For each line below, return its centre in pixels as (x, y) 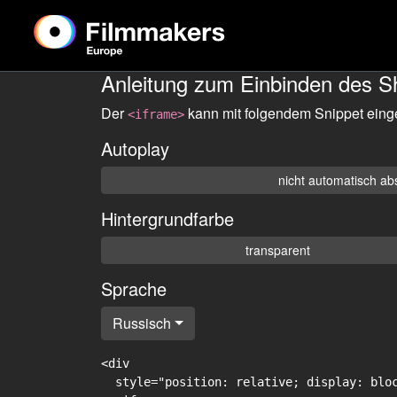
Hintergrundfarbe (167, 218)
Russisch (142, 323)
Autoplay (135, 148)
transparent (278, 250)
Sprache (134, 288)
